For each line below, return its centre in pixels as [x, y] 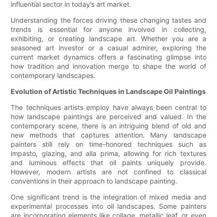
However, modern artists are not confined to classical [108, 172]
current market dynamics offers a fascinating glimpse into [108, 57]
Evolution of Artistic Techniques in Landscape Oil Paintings [108, 92]
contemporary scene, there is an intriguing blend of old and [108, 126]
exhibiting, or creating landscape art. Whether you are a [108, 39]
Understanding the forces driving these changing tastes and [108, 20]
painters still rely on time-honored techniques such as [108, 144]
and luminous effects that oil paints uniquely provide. [108, 163]
